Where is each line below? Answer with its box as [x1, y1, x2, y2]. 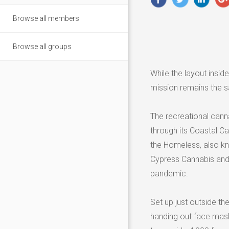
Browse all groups [13, 42, 72, 51]
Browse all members [13, 14, 79, 22]
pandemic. [150, 168, 188, 178]
